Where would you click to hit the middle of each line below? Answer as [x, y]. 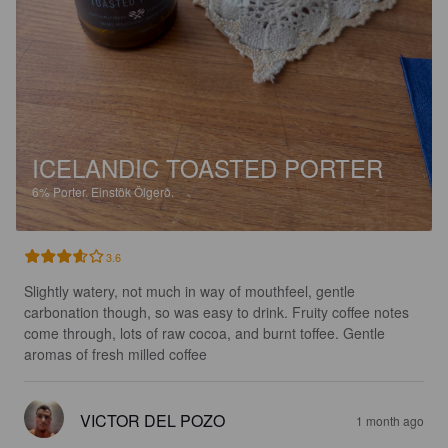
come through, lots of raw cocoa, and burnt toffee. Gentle [206, 332]
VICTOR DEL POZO [152, 420]
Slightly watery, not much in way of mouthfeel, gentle [191, 290]
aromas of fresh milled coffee [115, 353]
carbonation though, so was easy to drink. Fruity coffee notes [218, 311]
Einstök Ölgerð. [132, 191]
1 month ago [390, 420]
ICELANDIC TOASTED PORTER [207, 167]
